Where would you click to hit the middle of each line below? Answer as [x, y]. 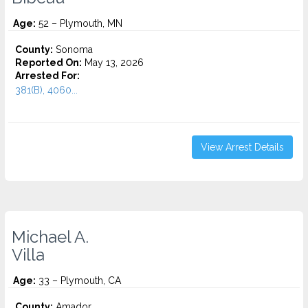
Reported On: [48, 63]
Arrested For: [47, 76]
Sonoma [73, 49]
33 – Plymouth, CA [78, 280]
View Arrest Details [242, 147]
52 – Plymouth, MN [79, 23]
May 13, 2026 [113, 63]
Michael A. [50, 237]
